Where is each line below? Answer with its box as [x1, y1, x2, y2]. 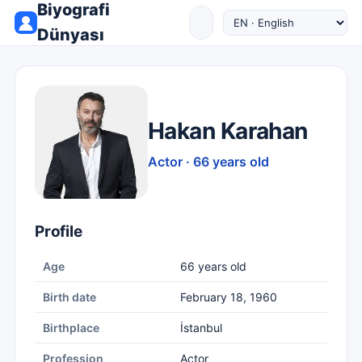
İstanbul [180, 321, 222, 335]
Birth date [43, 290, 96, 304]
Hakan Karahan [148, 116, 308, 145]
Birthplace [43, 321, 99, 335]
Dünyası [37, 25, 104, 44]
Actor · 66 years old [148, 153, 269, 170]
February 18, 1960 [180, 290, 277, 304]
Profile [35, 222, 82, 241]
